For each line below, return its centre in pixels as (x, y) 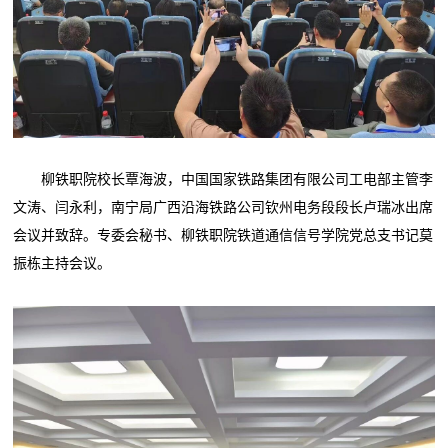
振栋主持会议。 (62, 264)
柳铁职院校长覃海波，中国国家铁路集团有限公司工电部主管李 (223, 180)
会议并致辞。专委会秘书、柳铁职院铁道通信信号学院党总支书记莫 (223, 236)
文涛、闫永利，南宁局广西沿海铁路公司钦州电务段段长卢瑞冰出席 (223, 208)
